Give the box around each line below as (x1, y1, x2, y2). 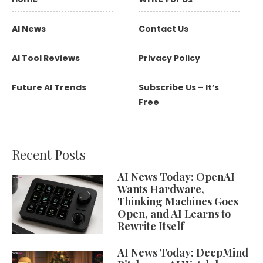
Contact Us (139, 23, 188, 35)
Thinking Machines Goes (117, 194, 238, 208)
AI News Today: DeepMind (117, 245, 248, 259)
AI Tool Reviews (12, 52, 80, 64)
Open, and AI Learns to (117, 207, 231, 221)
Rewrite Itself (117, 219, 184, 233)
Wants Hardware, (117, 182, 204, 196)
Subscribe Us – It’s (139, 82, 219, 93)
